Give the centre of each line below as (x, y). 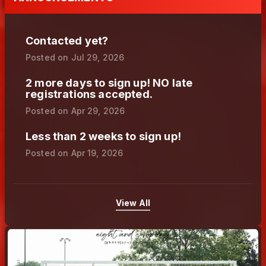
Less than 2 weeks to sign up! (103, 137)
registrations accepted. (89, 94)
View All (133, 203)
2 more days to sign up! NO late (109, 83)
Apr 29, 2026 (98, 111)
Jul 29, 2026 (98, 58)
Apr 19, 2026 (97, 153)
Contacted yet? (67, 41)
